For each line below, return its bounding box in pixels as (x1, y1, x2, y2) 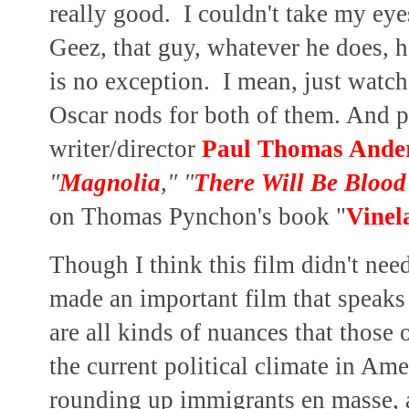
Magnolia (59, 169, 161, 197)
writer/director (49, 135, 202, 163)
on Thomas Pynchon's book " (49, 203, 346, 231)
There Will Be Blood (194, 169, 406, 197)
